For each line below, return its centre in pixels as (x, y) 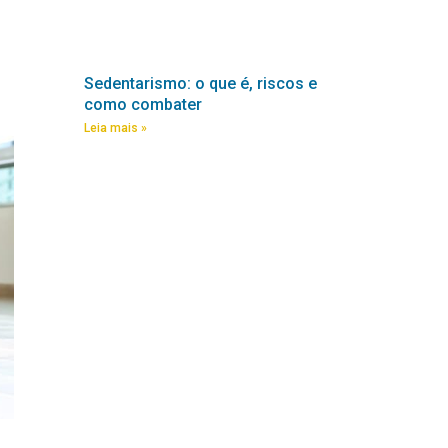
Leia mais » (115, 128)
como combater (143, 104)
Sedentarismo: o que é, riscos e (200, 83)
